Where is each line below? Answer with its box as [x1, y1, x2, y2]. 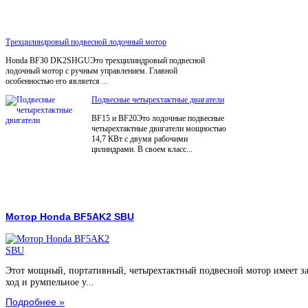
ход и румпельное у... [5, 276, 94, 288]
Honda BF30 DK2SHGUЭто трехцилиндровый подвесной [5, 56, 205, 66]
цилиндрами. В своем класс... [91, 144, 192, 155]
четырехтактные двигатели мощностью [91, 124, 226, 134]
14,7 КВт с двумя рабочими [91, 134, 188, 144]
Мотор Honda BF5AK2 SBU [5, 211, 134, 223]
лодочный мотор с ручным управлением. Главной [5, 66, 177, 76]
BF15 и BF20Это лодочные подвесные [91, 113, 224, 124]
